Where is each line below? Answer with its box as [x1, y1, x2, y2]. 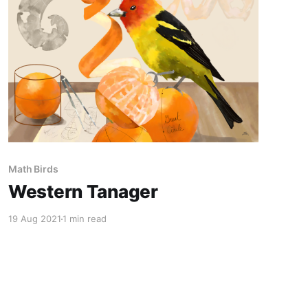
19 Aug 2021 [8, 213, 61, 225]
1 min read [62, 213, 107, 225]
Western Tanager [8, 181, 158, 203]
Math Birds [8, 163, 59, 175]
